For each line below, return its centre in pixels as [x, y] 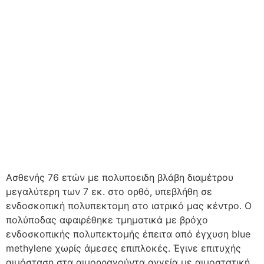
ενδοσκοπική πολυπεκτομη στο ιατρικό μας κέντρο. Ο [129, 205]
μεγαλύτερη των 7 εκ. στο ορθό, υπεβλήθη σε [109, 191]
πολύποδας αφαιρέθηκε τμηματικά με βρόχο [107, 220]
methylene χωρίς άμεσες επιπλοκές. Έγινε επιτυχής [123, 248]
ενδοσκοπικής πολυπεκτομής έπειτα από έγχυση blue [128, 234]
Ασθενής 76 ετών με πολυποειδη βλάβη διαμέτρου [120, 177]
